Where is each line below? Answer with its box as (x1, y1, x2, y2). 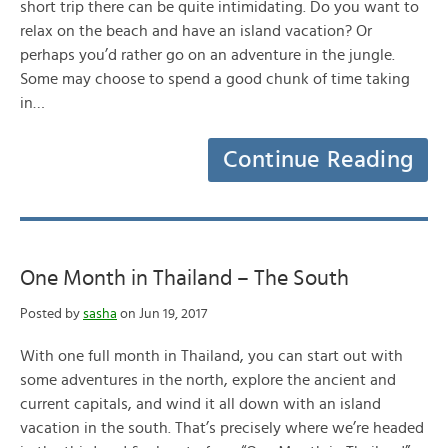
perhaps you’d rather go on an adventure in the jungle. (20, 47, 395, 63)
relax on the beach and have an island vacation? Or (20, 23, 372, 39)
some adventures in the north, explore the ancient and (20, 372, 396, 388)
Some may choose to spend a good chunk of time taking (20, 71, 410, 87)
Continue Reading (222, 148, 414, 172)
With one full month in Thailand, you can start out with (20, 348, 403, 364)
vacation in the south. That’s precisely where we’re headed (20, 420, 424, 436)
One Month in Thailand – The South (20, 267, 349, 289)
